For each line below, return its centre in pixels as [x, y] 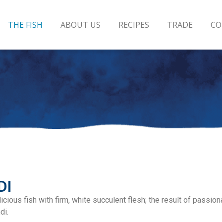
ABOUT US [80, 25]
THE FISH [25, 25]
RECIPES [134, 25]
